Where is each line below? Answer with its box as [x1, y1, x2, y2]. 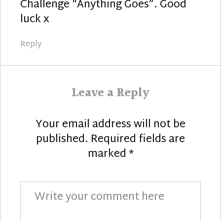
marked [87, 145, 129, 164]
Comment [20, 180, 58, 194]
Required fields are [91, 130, 185, 149]
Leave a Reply [72, 83, 149, 103]
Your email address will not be [36, 115, 185, 134]
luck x [20, 10, 49, 29]
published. [36, 130, 88, 149]
